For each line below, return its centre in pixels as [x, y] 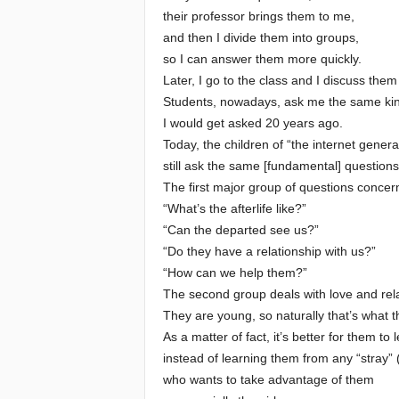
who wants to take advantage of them [268, 379]
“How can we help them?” [235, 273]
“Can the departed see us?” [240, 230]
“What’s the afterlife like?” [234, 208]
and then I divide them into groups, [261, 37]
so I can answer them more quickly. [262, 59]
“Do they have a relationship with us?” [269, 251]
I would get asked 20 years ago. [252, 123]
